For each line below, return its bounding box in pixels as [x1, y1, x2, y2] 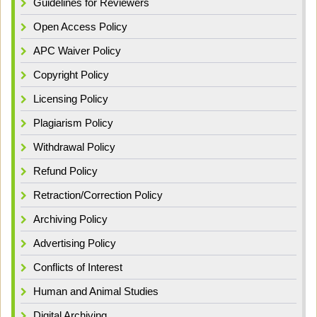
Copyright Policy [33, 68, 109, 81]
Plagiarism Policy [33, 116, 113, 129]
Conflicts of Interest [33, 260, 122, 273]
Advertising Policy [33, 236, 116, 249]
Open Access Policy [33, 20, 127, 33]
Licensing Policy [33, 92, 108, 105]
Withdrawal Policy [33, 140, 115, 153]
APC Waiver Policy [33, 44, 121, 57]
